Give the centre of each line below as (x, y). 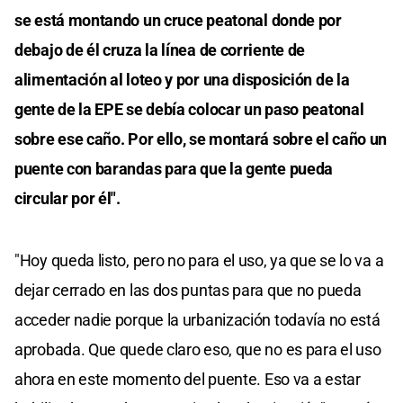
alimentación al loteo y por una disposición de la (182, 79)
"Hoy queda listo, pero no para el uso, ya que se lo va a (199, 260)
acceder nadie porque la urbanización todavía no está (197, 319)
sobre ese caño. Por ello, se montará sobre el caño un (201, 139)
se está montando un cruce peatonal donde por (178, 20)
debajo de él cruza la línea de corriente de (160, 49)
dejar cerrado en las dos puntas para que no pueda (188, 290)
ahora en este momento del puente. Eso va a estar (188, 379)
